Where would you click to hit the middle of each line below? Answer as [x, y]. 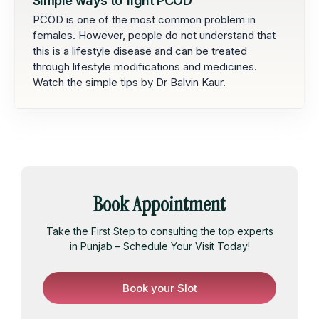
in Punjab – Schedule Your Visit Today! [159, 246]
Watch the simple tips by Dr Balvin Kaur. [129, 82]
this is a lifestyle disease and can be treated [140, 51]
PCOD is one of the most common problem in [144, 19]
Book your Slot [159, 288]
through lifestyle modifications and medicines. [145, 66]
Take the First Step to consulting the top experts [159, 231]
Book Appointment [159, 204]
